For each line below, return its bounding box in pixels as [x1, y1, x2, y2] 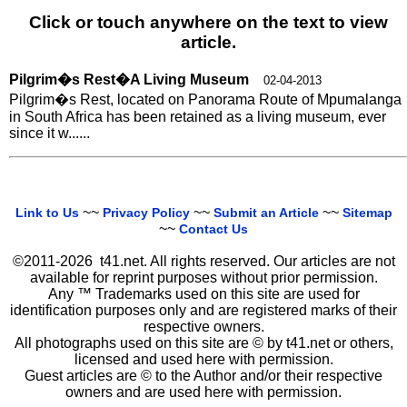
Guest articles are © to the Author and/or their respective [25, 368, 382, 384]
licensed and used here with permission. [74, 352, 333, 368]
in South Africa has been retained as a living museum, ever [9, 109, 386, 125]
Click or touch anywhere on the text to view [28, 12, 388, 32]
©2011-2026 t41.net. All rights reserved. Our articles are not [12, 253, 395, 270]
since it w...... [9, 125, 90, 142]
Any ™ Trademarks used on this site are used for [47, 286, 360, 303]
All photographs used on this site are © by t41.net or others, [14, 335, 393, 352]
